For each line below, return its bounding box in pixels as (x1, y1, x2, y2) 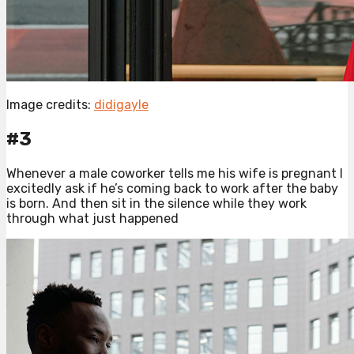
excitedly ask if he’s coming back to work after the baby (6, 181, 338, 196)
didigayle (94, 97, 149, 113)
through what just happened (6, 211, 179, 226)
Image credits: (6, 97, 94, 113)
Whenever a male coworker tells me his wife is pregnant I (6, 166, 343, 181)
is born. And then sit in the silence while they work (6, 196, 307, 211)
